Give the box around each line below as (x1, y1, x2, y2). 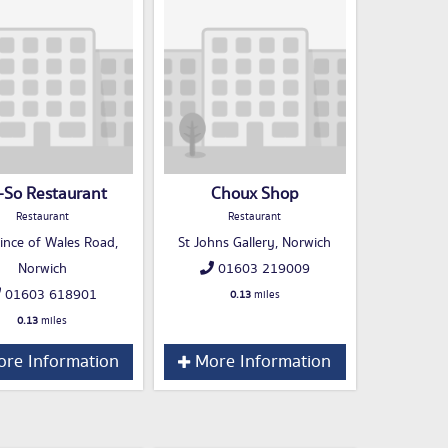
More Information (190, 349, 331, 376)
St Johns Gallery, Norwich (178, 233, 331, 254)
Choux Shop (210, 182, 299, 207)
